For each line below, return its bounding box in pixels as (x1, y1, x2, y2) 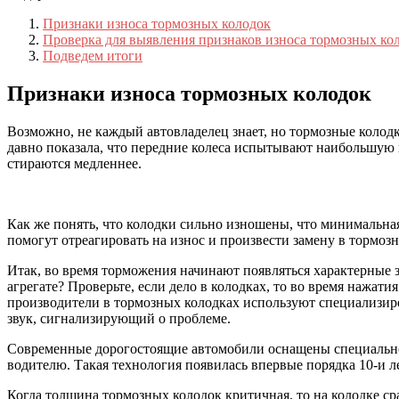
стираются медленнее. (7, 155, 142, 171)
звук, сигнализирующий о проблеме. (7, 310, 231, 326)
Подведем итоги (43, 47, 142, 63)
